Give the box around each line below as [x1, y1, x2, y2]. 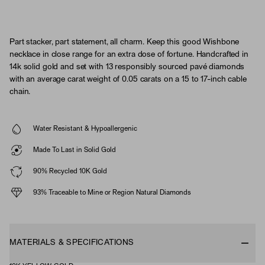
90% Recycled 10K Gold [33, 168, 107, 174]
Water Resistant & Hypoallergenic [33, 125, 137, 132]
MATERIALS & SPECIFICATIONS [9, 239, 134, 247]
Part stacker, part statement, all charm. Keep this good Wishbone [9, 38, 240, 46]
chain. [9, 88, 31, 96]
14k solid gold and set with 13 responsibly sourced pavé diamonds [9, 63, 245, 71]
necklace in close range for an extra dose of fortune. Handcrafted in [9, 51, 248, 59]
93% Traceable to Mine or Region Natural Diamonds [33, 189, 191, 196]
